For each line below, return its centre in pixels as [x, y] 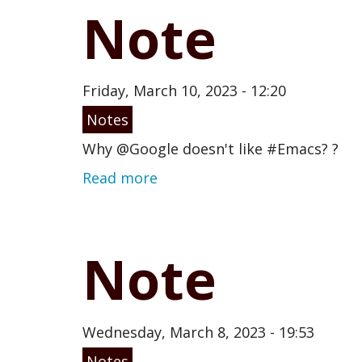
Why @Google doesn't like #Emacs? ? [210, 149]
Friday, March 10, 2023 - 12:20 [184, 91]
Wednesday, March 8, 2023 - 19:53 [198, 332]
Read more [120, 178]
